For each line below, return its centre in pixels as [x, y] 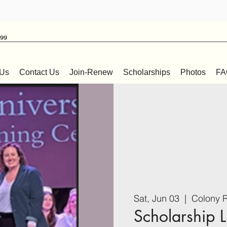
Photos [193, 72]
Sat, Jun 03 [157, 199]
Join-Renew [91, 72]
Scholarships [147, 72]
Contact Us [39, 72]
